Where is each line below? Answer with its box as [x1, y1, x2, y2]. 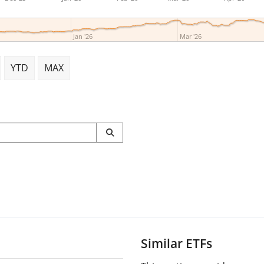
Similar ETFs [141, 235, 212, 252]
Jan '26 [72, 31, 93, 41]
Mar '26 [180, 31, 202, 41]
